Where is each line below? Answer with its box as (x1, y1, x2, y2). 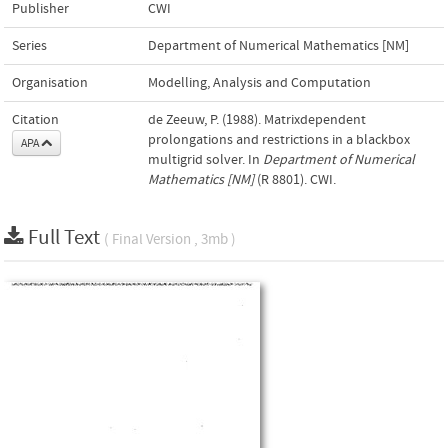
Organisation (12, 74, 88, 91)
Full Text (28, 225, 104, 250)
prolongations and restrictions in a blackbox (148, 131, 410, 148)
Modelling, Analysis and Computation (148, 74, 371, 91)
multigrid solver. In (148, 151, 263, 168)
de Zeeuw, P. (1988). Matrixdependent (148, 111, 366, 128)
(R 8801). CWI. (254, 171, 336, 188)
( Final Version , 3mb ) (104, 230, 236, 248)
